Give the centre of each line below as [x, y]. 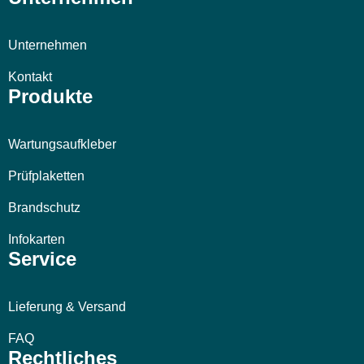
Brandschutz [44, 207]
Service [42, 258]
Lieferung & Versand [67, 306]
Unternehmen [48, 45]
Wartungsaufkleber [62, 144]
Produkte [50, 96]
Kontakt [30, 76]
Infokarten [37, 239]
